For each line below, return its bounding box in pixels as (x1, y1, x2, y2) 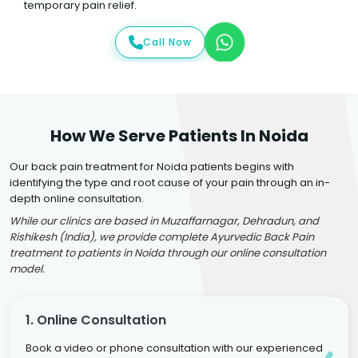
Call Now (142, 35, 192, 49)
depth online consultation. (10, 191, 144, 206)
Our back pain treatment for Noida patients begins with (10, 159, 294, 174)
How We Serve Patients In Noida (50, 125, 308, 147)
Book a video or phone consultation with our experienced (26, 340, 323, 356)
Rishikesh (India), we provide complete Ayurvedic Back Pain (10, 229, 314, 245)
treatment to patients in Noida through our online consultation (10, 245, 326, 261)
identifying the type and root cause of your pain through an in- (10, 175, 330, 190)
